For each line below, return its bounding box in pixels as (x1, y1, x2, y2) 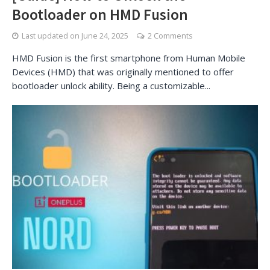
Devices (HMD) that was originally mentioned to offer (12, 66, 234, 78)
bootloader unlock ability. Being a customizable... (12, 80, 210, 92)
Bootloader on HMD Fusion (12, 5, 188, 24)
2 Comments (148, 31, 192, 41)
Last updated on (22, 31, 81, 41)
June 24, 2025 (81, 31, 128, 41)
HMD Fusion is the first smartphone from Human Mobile (12, 52, 245, 64)
